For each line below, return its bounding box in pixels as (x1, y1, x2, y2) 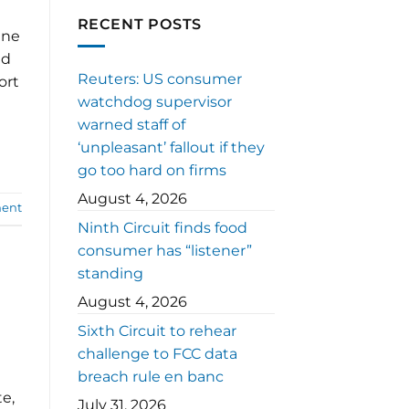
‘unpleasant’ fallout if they (77, 139, 265, 157)
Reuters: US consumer (77, 70, 242, 89)
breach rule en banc (77, 368, 224, 386)
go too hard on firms (77, 162, 226, 180)
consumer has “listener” (77, 242, 252, 260)
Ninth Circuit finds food (77, 219, 247, 237)
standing (77, 265, 143, 283)
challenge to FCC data (77, 345, 237, 363)
